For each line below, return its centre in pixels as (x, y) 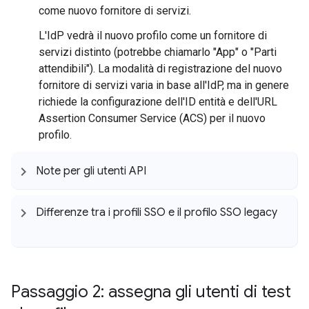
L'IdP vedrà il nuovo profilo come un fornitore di (153, 36)
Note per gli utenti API (91, 171)
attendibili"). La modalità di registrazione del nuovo (160, 69)
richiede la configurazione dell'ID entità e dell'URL (158, 102)
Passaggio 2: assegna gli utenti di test (151, 291)
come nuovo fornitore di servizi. (115, 11)
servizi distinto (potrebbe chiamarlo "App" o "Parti (158, 52)
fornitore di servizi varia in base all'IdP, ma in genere (164, 85)
